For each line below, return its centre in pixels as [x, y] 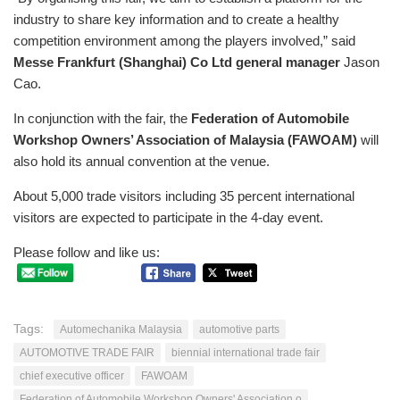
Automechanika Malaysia [121, 329]
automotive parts [239, 329]
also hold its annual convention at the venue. [142, 162]
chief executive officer [72, 375]
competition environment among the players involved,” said [184, 41]
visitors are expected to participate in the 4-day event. [168, 218]
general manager [288, 62]
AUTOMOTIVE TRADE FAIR [87, 352]
